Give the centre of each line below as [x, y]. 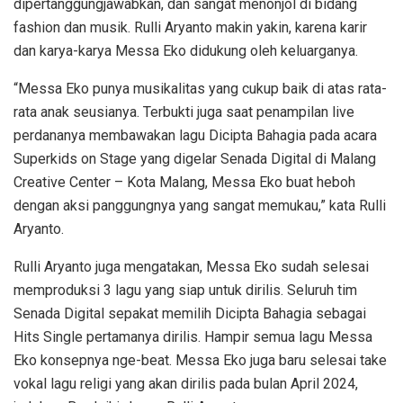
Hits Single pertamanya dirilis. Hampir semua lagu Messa [193, 336]
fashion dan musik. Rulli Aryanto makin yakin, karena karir [190, 27]
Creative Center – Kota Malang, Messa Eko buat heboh [184, 182]
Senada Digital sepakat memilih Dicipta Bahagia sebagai [190, 313]
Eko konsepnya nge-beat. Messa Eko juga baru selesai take [200, 360]
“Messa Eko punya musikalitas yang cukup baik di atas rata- [200, 88]
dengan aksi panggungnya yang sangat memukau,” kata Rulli [200, 205]
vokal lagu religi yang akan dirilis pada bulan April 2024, [186, 383]
